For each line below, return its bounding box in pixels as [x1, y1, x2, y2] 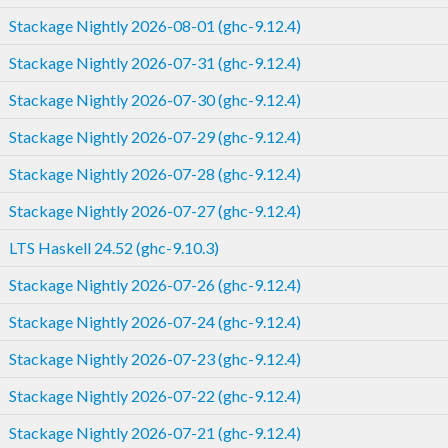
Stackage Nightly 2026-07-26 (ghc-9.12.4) [9, 274, 301, 294]
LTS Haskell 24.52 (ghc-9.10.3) [9, 237, 219, 257]
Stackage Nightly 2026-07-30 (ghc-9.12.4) [9, 89, 301, 109]
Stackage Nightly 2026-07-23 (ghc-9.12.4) [9, 348, 301, 368]
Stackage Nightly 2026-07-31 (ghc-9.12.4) [9, 52, 301, 72]
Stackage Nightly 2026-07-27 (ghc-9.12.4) [9, 200, 301, 220]
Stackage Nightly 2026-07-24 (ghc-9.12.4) [9, 311, 301, 331]
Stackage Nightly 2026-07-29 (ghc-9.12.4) [9, 126, 301, 146]
